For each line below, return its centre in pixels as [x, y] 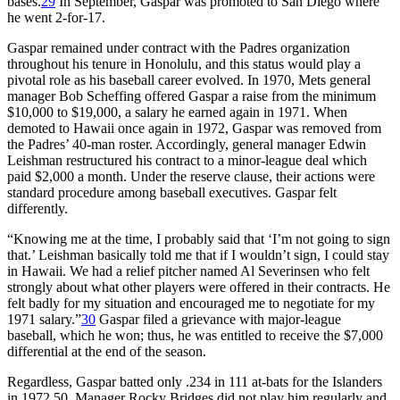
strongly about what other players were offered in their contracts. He [199, 287]
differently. [37, 208]
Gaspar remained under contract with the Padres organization [179, 47]
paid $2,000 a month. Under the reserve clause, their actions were [191, 176]
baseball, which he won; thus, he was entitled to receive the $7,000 [195, 335]
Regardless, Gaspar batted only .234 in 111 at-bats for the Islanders [195, 381]
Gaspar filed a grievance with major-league [218, 319]
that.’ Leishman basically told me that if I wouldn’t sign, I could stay [198, 254]
